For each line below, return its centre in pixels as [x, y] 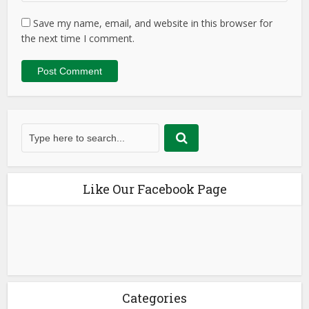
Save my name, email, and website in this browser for [153, 23]
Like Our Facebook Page [154, 189]
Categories [154, 298]
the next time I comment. [78, 38]
